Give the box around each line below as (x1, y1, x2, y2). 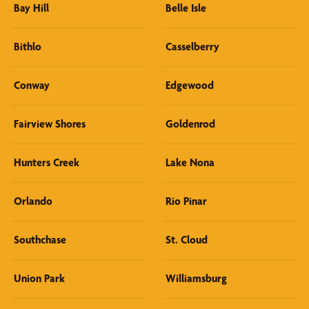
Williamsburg (166, 272, 227, 285)
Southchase (14, 233, 66, 246)
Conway (14, 79, 50, 92)
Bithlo (14, 40, 41, 53)
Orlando (14, 195, 52, 208)
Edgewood (166, 79, 214, 92)
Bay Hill (14, 1, 49, 14)
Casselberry (166, 40, 219, 53)
